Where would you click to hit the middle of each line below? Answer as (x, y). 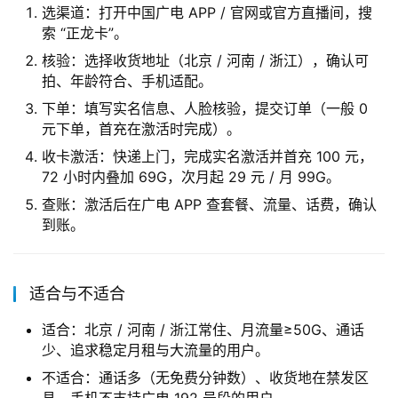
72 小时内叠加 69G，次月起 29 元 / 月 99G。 (191, 177)
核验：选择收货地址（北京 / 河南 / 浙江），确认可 (205, 61)
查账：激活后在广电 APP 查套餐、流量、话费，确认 (209, 205)
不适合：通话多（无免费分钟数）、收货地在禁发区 (205, 378)
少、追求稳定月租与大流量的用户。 (155, 350)
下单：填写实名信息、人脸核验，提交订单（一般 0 (205, 109)
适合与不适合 (77, 294)
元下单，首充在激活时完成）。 (141, 129)
